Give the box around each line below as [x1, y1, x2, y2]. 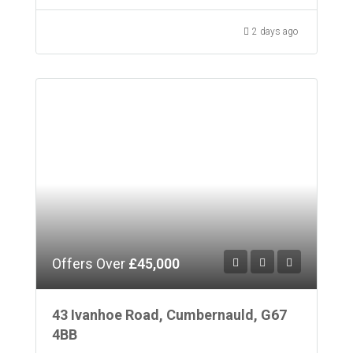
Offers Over [52, 255, 128, 272]
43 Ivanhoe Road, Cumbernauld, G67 [52, 306, 287, 323]
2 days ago [252, 25, 298, 37]
